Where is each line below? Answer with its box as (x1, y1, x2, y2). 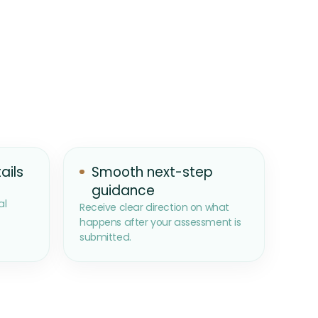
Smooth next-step (91, 163, 213, 182)
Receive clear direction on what (79, 200, 229, 215)
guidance (91, 181, 155, 201)
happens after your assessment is (79, 215, 241, 230)
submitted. (79, 230, 131, 245)
